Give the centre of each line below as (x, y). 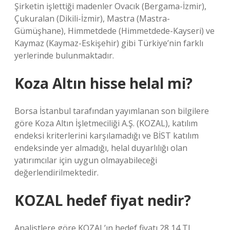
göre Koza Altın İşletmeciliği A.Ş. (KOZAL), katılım (106, 123)
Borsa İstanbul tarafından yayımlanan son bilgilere (112, 111)
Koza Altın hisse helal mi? (103, 83)
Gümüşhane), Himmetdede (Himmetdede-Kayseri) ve (114, 31)
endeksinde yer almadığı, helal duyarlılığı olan (101, 148)
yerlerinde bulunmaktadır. (64, 55)
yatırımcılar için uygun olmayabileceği (86, 160)
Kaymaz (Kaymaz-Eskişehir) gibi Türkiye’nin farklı (109, 43)
